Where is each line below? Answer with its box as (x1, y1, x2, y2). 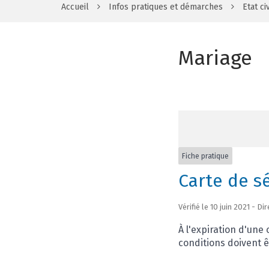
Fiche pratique (182, 151, 229, 160)
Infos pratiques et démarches (109, 2, 223, 12)
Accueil (61, 2, 89, 12)
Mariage (178, 46, 252, 70)
